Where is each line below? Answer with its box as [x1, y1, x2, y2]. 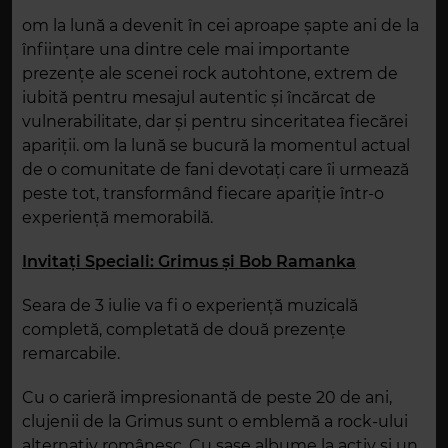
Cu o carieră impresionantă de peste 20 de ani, [22, 388, 392, 408]
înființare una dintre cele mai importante [22, 40, 350, 60]
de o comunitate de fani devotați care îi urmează [22, 160, 409, 180]
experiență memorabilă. [22, 208, 213, 228]
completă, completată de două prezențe [22, 320, 346, 340]
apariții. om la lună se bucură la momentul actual [22, 136, 410, 156]
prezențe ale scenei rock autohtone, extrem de [22, 64, 398, 84]
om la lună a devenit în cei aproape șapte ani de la [22, 16, 419, 36]
